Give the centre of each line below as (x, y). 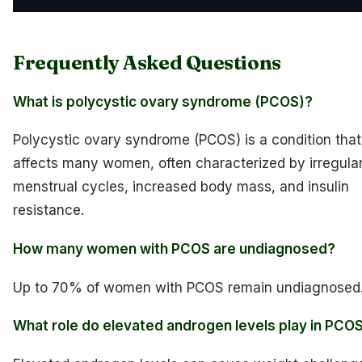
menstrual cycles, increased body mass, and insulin (181, 187)
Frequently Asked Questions (147, 62)
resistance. (48, 210)
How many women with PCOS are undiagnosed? (174, 248)
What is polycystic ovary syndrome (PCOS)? (163, 101)
